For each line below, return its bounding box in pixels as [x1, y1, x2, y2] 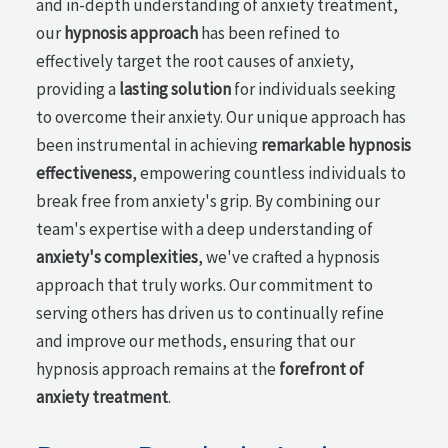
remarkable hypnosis [261, 133, 412, 156]
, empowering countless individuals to [132, 161, 407, 184]
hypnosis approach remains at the [36, 357, 280, 380]
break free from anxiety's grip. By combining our [36, 189, 381, 212]
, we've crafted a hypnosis [198, 245, 381, 268]
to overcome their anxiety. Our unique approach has [36, 105, 407, 128]
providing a [36, 77, 120, 100]
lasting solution [119, 77, 232, 100]
